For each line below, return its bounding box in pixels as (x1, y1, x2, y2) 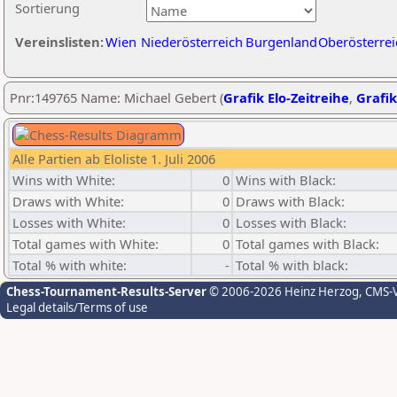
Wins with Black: (236, 171, 336, 189)
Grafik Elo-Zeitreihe (223, 89, 349, 106)
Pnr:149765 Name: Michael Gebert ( (10, 89, 223, 106)
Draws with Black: (236, 192, 345, 210)
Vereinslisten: (15, 33, 104, 51)
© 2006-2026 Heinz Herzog (206, 284, 359, 300)
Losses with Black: (236, 214, 346, 231)
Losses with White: (12, 214, 126, 231)
